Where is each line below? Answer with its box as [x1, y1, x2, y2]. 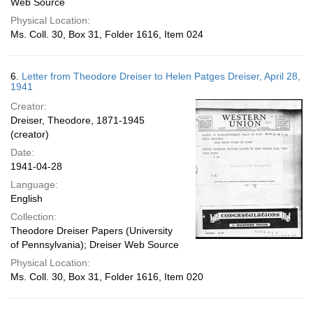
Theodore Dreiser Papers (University [10, 225, 173, 236]
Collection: [10, 211, 57, 222]
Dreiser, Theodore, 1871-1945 [10, 115, 145, 126]
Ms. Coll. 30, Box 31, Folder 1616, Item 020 [10, 271, 203, 282]
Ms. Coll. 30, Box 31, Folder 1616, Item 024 [10, 29, 203, 40]
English [10, 193, 43, 204]
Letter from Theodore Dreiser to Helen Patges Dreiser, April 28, [22, 71, 300, 82]
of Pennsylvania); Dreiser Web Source [10, 239, 179, 250]
